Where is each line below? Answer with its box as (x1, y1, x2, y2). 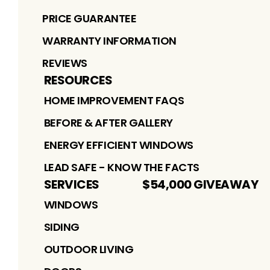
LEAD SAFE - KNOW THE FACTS (43, 159, 199, 175)
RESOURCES (43, 71, 112, 89)
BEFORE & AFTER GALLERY (43, 115, 173, 130)
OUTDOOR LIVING (43, 241, 134, 257)
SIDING (43, 219, 80, 234)
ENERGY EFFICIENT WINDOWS (43, 137, 193, 152)
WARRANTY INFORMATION (42, 33, 177, 48)
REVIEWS (42, 55, 87, 71)
